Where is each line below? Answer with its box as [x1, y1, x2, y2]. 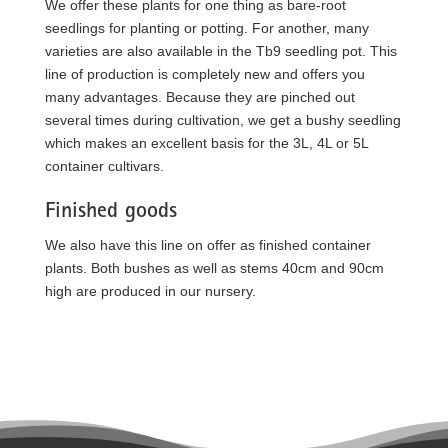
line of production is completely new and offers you [44, 66, 365, 82]
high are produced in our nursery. [44, 283, 256, 299]
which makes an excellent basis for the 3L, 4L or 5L [44, 135, 368, 151]
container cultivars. [44, 158, 164, 174]
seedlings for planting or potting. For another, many [44, 20, 369, 36]
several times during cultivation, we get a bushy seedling [44, 112, 401, 128]
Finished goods [44, 202, 177, 224]
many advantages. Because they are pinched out [44, 89, 355, 105]
